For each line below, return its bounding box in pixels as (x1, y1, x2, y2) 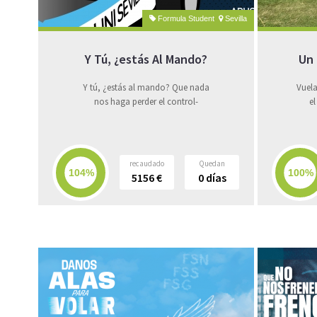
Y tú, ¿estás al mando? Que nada (83, 81, 209, 93)
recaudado (129, 158, 164, 168)
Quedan (199, 158, 225, 168)
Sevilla (223, 14, 247, 23)
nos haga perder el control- (94, 96, 198, 108)
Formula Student (156, 14, 219, 23)
